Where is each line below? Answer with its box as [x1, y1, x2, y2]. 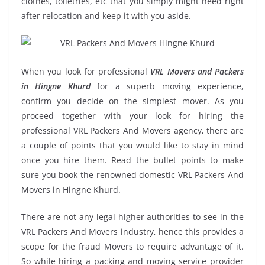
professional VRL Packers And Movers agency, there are [21, 124, 244, 136]
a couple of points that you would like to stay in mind [21, 139, 244, 151]
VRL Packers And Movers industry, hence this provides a [21, 225, 244, 237]
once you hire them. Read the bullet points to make [21, 154, 244, 166]
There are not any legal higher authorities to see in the [21, 211, 244, 222]
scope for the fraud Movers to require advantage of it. [21, 240, 244, 252]
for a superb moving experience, [90, 80, 244, 92]
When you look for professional [21, 65, 151, 77]
